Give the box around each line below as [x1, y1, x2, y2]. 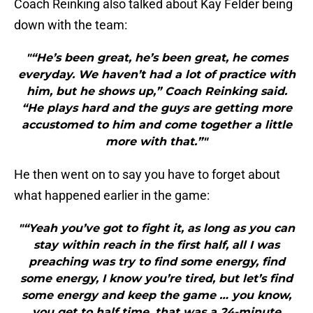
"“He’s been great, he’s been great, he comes [25, 51, 288, 65]
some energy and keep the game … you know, [22, 289, 291, 303]
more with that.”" [105, 135, 208, 149]
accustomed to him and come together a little [21, 118, 292, 132]
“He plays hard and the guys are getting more [21, 101, 292, 115]
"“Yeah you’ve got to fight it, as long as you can [18, 221, 295, 235]
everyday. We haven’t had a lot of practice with [17, 68, 296, 82]
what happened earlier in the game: [14, 188, 210, 203]
